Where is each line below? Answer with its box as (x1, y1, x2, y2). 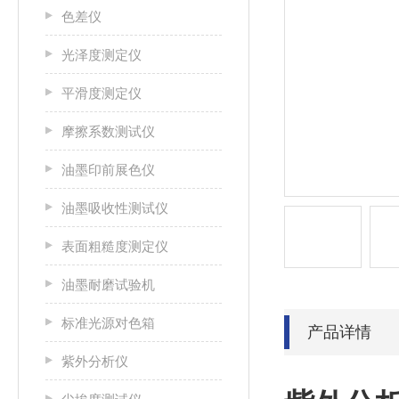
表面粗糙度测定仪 (61, 239, 168, 254)
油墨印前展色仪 (61, 162, 155, 177)
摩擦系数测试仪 (61, 124, 155, 139)
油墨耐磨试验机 (61, 277, 155, 292)
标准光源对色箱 (61, 315, 155, 330)
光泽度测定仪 (61, 47, 142, 62)
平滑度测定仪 (61, 85, 142, 101)
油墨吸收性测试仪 (61, 200, 168, 216)
